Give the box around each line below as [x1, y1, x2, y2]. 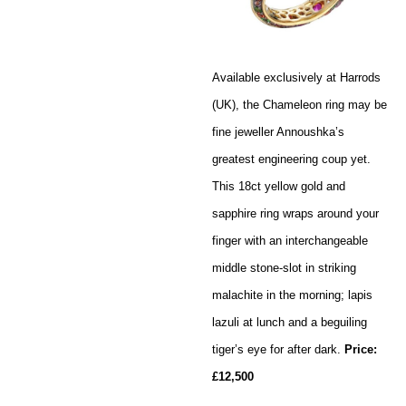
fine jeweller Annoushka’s [212, 124, 344, 139]
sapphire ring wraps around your [212, 206, 379, 220]
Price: [344, 342, 377, 356]
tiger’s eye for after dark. [212, 342, 344, 356]
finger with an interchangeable [212, 233, 368, 247]
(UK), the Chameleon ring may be [212, 97, 387, 111]
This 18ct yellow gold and [212, 179, 345, 193]
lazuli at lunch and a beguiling [212, 314, 367, 329]
